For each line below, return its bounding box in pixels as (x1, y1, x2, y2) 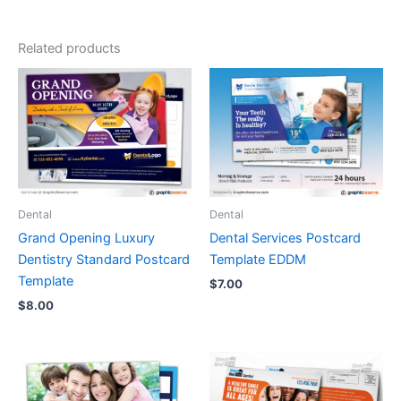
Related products (18, 39, 121, 56)
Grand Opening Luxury (18, 230, 155, 247)
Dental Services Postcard (209, 230, 361, 247)
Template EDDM (209, 252, 306, 269)
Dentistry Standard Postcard (18, 252, 190, 269)
